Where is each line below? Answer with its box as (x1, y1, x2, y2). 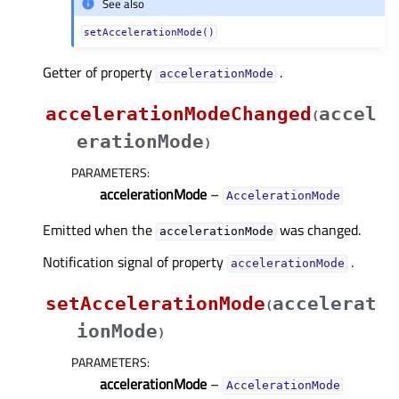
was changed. (276, 219, 362, 241)
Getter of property (43, 61, 156, 84)
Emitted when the (43, 219, 156, 241)
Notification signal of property (43, 251, 227, 273)
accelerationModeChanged (45, 103, 312, 126)
